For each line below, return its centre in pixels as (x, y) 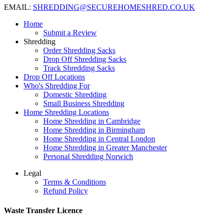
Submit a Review (70, 33)
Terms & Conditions (75, 182)
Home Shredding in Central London (99, 139)
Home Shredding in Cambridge (92, 121)
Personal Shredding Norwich (88, 157)
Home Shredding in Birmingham (94, 130)
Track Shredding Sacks (79, 68)
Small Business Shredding (84, 104)
